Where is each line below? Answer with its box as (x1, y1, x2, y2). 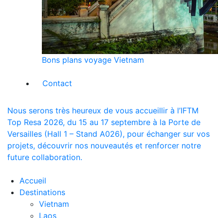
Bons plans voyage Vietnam (42, 55, 144, 65)
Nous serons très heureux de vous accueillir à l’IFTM (7, 106, 199, 116)
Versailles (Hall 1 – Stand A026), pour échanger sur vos (7, 129, 210, 139)
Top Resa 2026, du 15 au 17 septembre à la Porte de (7, 117, 200, 127)
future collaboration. (7, 152, 82, 163)
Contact (42, 78, 72, 89)
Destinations (19, 187, 68, 198)
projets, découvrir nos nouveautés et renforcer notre (7, 141, 201, 151)
